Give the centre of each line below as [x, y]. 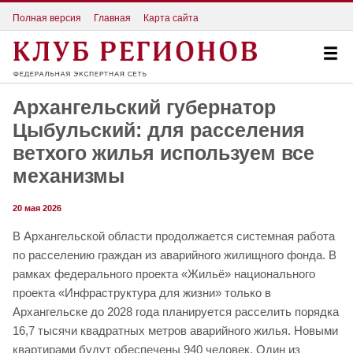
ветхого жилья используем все [163, 153]
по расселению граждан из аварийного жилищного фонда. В [175, 255]
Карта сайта [171, 18]
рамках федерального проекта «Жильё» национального [164, 274]
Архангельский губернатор [144, 108]
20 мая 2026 [37, 208]
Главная [112, 18]
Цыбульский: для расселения [159, 130]
